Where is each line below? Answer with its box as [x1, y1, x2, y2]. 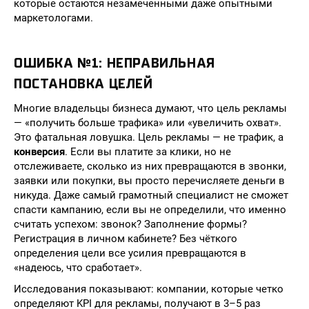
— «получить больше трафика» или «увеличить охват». [14, 117, 281, 129]
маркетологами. [14, 12, 93, 24]
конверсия [14, 146, 65, 158]
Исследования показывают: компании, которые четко [14, 283, 283, 295]
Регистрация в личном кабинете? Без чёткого [14, 232, 237, 245]
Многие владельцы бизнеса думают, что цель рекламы [14, 102, 287, 114]
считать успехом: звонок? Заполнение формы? [14, 218, 247, 230]
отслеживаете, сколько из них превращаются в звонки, [14, 160, 286, 172]
